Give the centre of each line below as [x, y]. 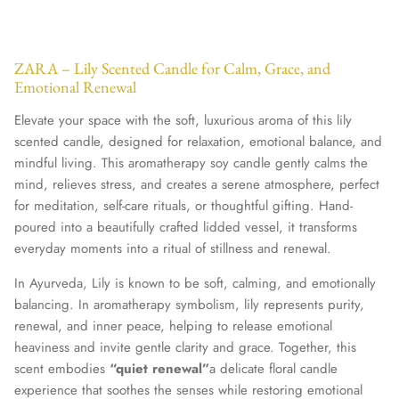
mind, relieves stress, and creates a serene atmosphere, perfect [197, 185]
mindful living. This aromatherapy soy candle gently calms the [191, 163]
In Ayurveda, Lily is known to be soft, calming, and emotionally [195, 284]
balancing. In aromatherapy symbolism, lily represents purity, [189, 305]
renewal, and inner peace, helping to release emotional [173, 326]
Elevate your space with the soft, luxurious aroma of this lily [183, 121]
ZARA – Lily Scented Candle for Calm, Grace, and [172, 69]
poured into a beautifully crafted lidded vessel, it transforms [186, 228]
